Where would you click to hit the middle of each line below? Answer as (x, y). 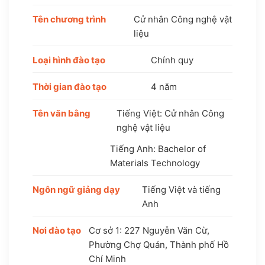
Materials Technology (155, 163)
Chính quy (172, 60)
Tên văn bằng (62, 113)
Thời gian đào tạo (70, 86)
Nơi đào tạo (57, 230)
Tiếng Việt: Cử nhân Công (170, 113)
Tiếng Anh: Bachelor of (158, 148)
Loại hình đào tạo (69, 60)
